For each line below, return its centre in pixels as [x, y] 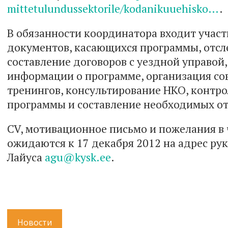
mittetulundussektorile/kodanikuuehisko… [113, 8]
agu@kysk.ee [78, 157]
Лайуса [26, 157]
